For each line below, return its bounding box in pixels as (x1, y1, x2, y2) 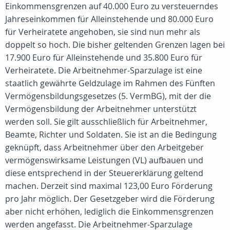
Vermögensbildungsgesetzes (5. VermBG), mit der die (5, 90, 211, 102)
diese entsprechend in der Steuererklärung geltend (5, 167, 203, 179)
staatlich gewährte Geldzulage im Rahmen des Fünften (5, 78, 215, 89)
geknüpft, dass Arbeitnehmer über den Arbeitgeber (5, 142, 204, 153)
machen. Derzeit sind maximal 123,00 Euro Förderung (5, 180, 213, 191)
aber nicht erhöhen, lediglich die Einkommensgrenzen (5, 206, 214, 217)
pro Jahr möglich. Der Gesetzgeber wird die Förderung (5, 193, 215, 204)
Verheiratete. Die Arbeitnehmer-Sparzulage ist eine (5, 65, 202, 76)
